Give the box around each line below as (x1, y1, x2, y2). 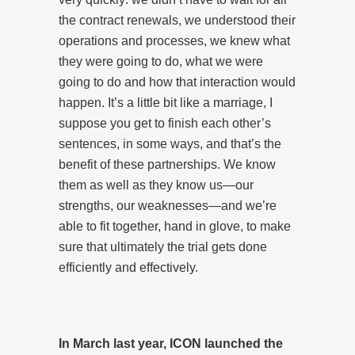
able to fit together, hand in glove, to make (59, 219, 291, 233)
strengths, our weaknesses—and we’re (59, 198, 277, 212)
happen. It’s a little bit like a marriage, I (59, 95, 273, 109)
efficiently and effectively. (59, 260, 198, 274)
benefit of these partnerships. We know (59, 157, 276, 171)
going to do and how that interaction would (59, 74, 296, 89)
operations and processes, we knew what (59, 33, 290, 48)
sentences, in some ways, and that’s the (59, 136, 281, 151)
